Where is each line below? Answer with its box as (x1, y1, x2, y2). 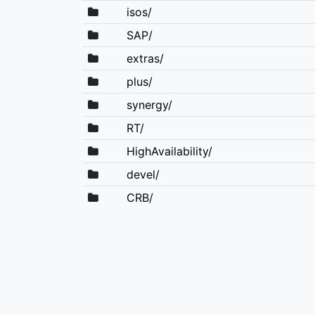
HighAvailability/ (126, 143, 212, 158)
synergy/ (126, 97, 172, 112)
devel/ (126, 167, 160, 181)
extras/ (126, 51, 164, 65)
